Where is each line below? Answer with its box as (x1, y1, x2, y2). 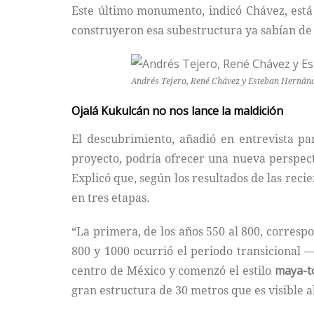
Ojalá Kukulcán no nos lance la (71, 103, 233, 119)
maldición (233, 103, 283, 119)
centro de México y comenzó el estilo (71, 263, 275, 279)
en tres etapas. (71, 190, 150, 206)
